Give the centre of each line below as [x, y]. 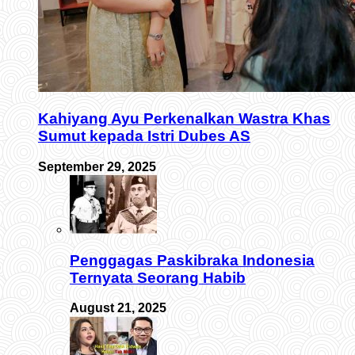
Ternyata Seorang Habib [158, 277]
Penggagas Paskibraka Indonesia [192, 260]
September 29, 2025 [97, 166]
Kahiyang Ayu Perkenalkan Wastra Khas [184, 119]
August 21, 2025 [118, 308]
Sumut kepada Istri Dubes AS [144, 136]
